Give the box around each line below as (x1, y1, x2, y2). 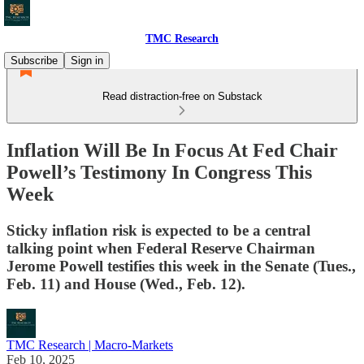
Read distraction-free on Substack (102, 90, 262, 102)
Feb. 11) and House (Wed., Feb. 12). (6, 275, 245, 292)
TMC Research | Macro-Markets (6, 337, 173, 352)
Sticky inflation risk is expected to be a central (6, 221, 310, 239)
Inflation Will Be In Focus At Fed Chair (6, 139, 338, 161)
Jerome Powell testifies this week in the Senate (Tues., (6, 257, 356, 275)
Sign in (71, 54, 103, 67)
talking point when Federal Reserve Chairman (6, 239, 315, 257)
